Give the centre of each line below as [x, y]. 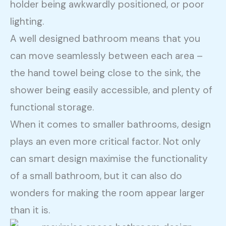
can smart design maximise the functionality [109, 158]
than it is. [30, 210]
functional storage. [52, 107]
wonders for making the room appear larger [108, 193]
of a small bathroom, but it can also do [96, 176]
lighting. [27, 21]
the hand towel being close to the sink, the [106, 73]
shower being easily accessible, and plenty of [111, 90]
